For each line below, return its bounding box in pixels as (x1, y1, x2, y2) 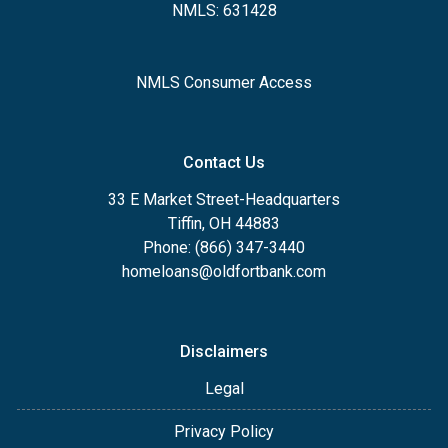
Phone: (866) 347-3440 (143, 237, 305, 257)
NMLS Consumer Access (136, 72, 312, 92)
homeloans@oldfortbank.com (122, 261, 326, 281)
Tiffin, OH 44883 (168, 213, 280, 233)
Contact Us (183, 152, 265, 172)
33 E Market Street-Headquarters (108, 189, 340, 209)
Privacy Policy (174, 421, 274, 441)
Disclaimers (180, 341, 268, 361)
